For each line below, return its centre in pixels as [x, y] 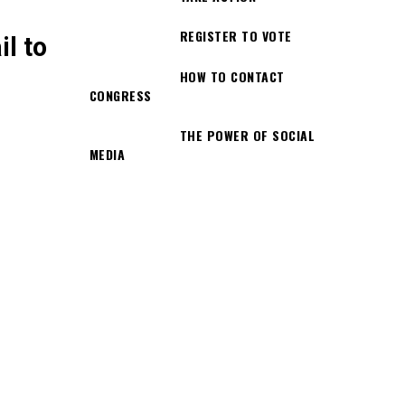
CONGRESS [120, 95]
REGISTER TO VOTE [235, 36]
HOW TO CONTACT [232, 76]
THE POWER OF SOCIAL [247, 135]
